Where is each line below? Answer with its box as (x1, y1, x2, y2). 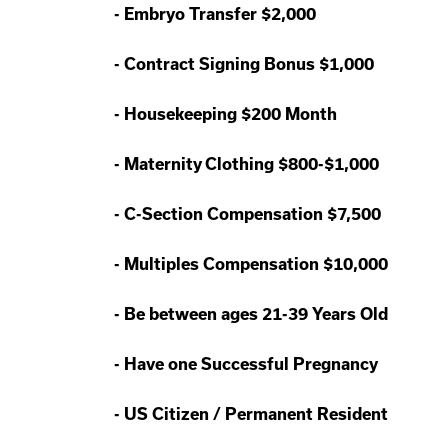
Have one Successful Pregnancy (124, 355, 381, 373)
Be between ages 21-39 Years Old (124, 305, 392, 323)
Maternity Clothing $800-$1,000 (124, 155, 383, 173)
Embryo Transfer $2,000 (124, 5, 320, 23)
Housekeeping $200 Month (124, 105, 341, 123)
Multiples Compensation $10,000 (124, 255, 392, 273)
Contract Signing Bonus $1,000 (124, 55, 378, 73)
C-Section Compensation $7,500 (124, 205, 385, 223)
